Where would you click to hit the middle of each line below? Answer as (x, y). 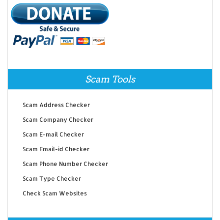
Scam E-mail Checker (53, 135)
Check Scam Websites (55, 193)
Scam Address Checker (56, 105)
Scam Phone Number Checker (65, 164)
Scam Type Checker (52, 179)
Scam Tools (110, 80)
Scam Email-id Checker (56, 149)
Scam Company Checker (58, 120)
